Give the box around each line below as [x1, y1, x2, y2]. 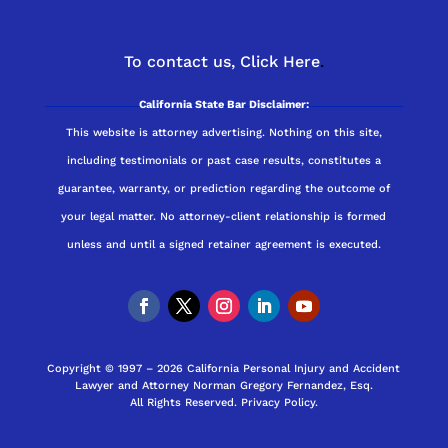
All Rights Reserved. [129, 395, 241, 409]
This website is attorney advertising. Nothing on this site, [65, 125, 382, 139]
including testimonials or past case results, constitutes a [66, 153, 381, 167]
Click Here [239, 51, 320, 71]
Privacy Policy [240, 395, 315, 409]
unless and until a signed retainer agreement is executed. [66, 237, 381, 251]
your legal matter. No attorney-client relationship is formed [61, 209, 387, 223]
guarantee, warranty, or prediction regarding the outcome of [57, 181, 390, 195]
